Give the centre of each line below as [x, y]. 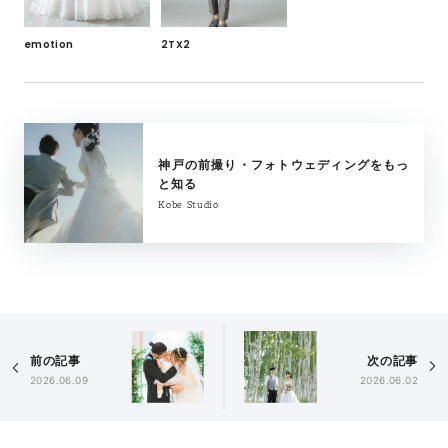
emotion [48, 45]
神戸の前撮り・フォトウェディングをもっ [284, 165]
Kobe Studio [188, 205]
